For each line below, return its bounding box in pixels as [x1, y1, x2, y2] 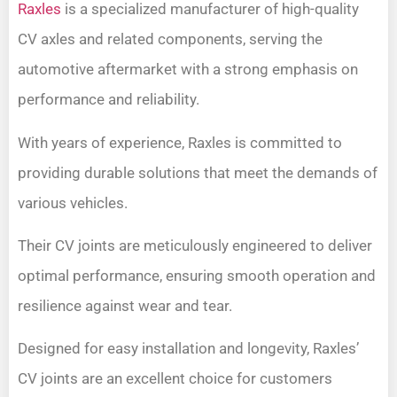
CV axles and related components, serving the [18, 30, 323, 49]
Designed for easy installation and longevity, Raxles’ [18, 339, 359, 358]
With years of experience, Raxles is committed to [18, 133, 342, 152]
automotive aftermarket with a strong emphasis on [18, 60, 358, 79]
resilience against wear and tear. [18, 297, 232, 315]
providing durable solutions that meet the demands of [18, 163, 378, 182]
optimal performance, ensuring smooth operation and [18, 267, 376, 285]
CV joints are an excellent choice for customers [18, 370, 332, 388]
